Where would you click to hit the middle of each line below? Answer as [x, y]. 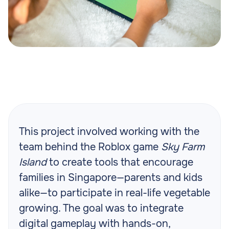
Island [33, 163]
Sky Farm [183, 147]
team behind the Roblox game [90, 147]
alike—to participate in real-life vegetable [114, 193]
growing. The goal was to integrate [101, 209]
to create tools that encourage [120, 163]
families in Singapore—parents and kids [111, 178]
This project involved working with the [109, 132]
